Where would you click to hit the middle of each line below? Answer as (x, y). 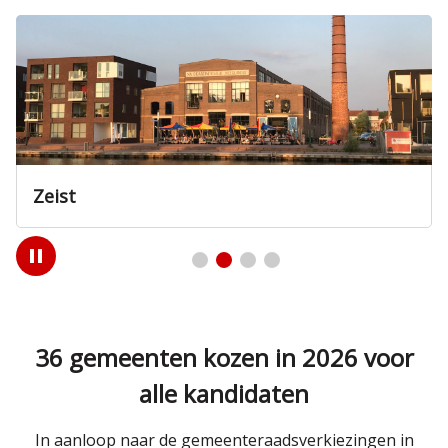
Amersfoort (83, 196)
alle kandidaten (224, 393)
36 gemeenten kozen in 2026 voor (224, 357)
